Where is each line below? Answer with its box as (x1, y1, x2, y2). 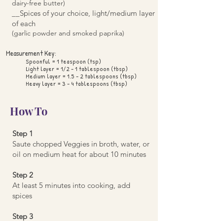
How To (10, 103, 47, 118)
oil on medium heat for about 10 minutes (12, 149, 146, 159)
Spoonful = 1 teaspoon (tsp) (26, 56, 101, 66)
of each (12, 18, 36, 28)
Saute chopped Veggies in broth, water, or (12, 139, 149, 148)
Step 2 (12, 170, 33, 180)
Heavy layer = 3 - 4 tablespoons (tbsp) (26, 78, 127, 88)
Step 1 (12, 128, 33, 138)
